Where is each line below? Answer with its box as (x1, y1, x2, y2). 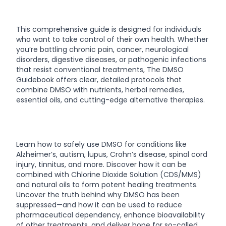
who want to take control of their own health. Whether (16, 34, 208, 44)
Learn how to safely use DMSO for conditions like (16, 139, 187, 149)
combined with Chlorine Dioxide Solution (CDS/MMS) (16, 169, 201, 180)
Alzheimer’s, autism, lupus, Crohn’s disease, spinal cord (16, 149, 207, 159)
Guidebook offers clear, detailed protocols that (16, 75, 182, 85)
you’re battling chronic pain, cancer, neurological (16, 44, 189, 54)
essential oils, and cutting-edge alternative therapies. (16, 95, 205, 105)
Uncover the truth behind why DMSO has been (16, 190, 180, 200)
